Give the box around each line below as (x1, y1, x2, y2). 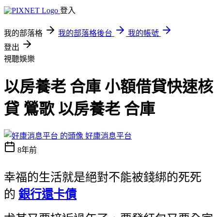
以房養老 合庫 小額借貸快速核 (4, 78, 213, 96)
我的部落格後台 (58, 29, 112, 37)
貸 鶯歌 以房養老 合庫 (4, 100, 155, 118)
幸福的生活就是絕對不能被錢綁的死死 (4, 170, 201, 184)
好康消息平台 (85, 131, 132, 140)
